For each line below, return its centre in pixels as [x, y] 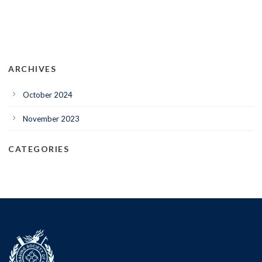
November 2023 [51, 118]
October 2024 [48, 94]
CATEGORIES [39, 149]
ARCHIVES [32, 68]
